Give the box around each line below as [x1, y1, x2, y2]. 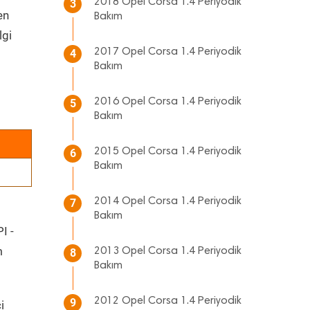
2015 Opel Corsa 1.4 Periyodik [94, 146, 241, 157]
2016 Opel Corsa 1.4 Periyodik [94, 96, 241, 107]
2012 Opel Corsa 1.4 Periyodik [94, 295, 241, 307]
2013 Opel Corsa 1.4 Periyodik [94, 246, 241, 257]
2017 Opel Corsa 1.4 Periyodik [94, 46, 241, 57]
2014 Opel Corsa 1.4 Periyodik [94, 196, 241, 207]
